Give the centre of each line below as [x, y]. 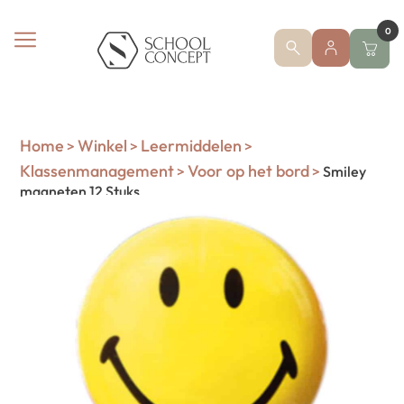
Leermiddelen [192, 146]
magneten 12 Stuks [80, 191]
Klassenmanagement [97, 171]
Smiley [344, 171]
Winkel [103, 146]
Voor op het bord [249, 171]
